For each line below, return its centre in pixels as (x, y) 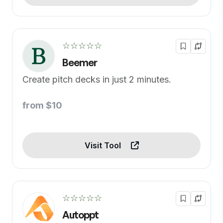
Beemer (80, 62)
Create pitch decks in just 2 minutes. (97, 79)
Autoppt (80, 215)
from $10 (42, 105)
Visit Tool (104, 145)
